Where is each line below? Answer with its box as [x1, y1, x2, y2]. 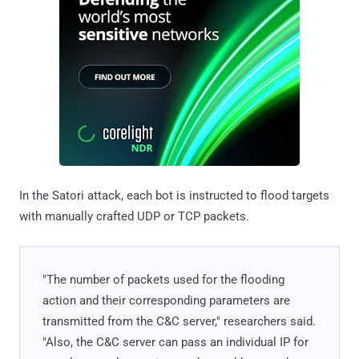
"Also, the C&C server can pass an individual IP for [42, 335, 309, 350]
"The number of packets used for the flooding [42, 272, 284, 288]
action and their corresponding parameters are [42, 293, 290, 309]
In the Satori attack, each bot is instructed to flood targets [19, 188, 329, 204]
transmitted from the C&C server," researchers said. [42, 314, 316, 329]
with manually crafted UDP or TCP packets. [19, 209, 249, 224]
